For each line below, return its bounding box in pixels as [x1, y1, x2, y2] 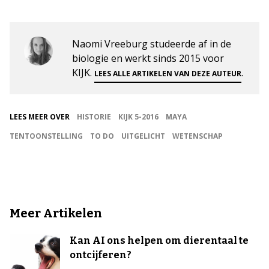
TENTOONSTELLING [10, 131, 83, 141]
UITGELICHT [121, 131, 165, 141]
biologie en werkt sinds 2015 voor [72, 52, 224, 65]
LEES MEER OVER [10, 112, 70, 122]
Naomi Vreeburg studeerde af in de [72, 37, 231, 50]
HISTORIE [77, 112, 111, 122]
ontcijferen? [70, 249, 131, 261]
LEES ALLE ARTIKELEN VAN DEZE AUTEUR [94, 68, 241, 79]
